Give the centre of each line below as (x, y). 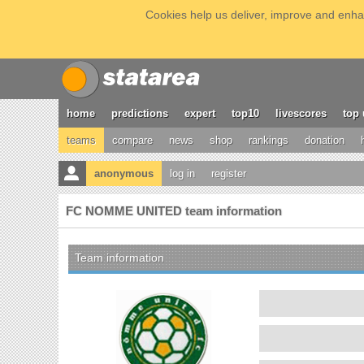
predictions (140, 113)
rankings (269, 140)
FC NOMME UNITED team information (174, 211)
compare (132, 140)
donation (325, 140)
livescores (301, 113)
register (229, 173)
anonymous (124, 173)
